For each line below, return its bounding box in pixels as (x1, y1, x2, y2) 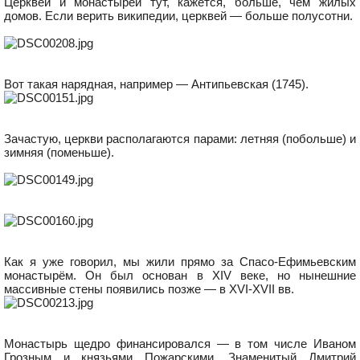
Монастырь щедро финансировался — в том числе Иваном (4, 337, 356, 350)
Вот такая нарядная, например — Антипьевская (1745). (4, 77, 309, 91)
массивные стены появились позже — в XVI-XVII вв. (4, 282, 294, 296)
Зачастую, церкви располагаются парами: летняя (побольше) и (4, 132, 356, 145)
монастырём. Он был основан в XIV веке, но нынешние (4, 268, 356, 282)
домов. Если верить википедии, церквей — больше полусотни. (4, 9, 353, 22)
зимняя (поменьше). (4, 145, 114, 159)
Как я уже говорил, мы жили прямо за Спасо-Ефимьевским (4, 255, 356, 268)
